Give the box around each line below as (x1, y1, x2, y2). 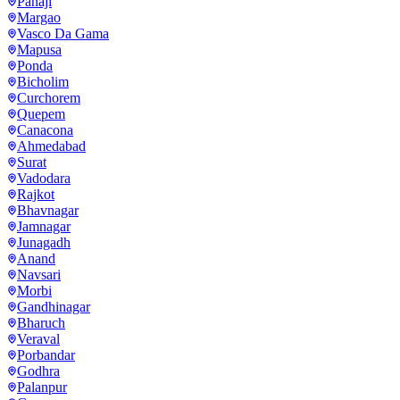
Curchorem (17, 89, 80, 105)
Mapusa (17, 41, 62, 57)
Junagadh (17, 234, 71, 250)
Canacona (17, 121, 73, 137)
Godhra (17, 362, 60, 379)
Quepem (17, 105, 65, 121)
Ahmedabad (17, 137, 86, 154)
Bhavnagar (17, 202, 79, 218)
